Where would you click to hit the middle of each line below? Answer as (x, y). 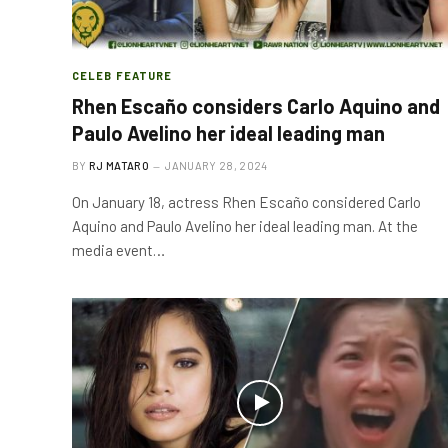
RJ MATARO (119, 165)
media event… (118, 249)
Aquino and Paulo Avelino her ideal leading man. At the (245, 225)
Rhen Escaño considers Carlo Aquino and (256, 105)
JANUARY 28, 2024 (216, 165)
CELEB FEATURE (122, 75)
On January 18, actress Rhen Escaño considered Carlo (246, 201)
